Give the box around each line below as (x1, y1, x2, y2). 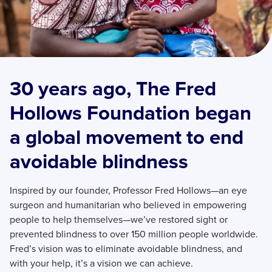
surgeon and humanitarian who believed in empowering (10, 198, 246, 212)
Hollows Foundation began (10, 98, 251, 128)
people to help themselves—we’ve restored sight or (10, 212, 228, 227)
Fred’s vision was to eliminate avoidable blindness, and (10, 242, 242, 256)
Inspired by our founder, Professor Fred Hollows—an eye (10, 183, 247, 198)
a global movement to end (10, 122, 243, 152)
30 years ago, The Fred (10, 73, 216, 104)
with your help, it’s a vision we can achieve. (10, 256, 193, 271)
